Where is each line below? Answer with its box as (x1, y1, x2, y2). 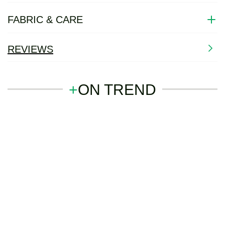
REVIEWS (8, 44, 53, 55)
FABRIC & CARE (8, 14, 83, 25)
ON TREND (78, 81, 156, 98)
